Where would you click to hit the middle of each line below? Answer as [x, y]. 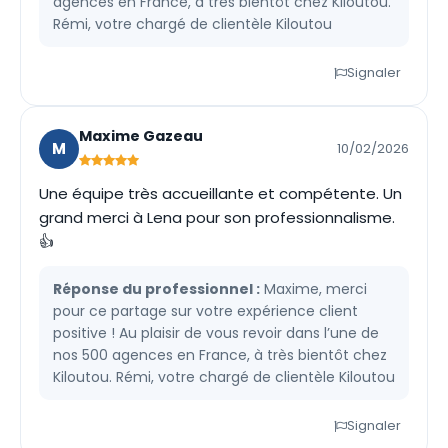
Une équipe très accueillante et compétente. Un [220, 193]
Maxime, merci [313, 289]
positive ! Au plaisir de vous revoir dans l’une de [216, 333]
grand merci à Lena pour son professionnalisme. [217, 217]
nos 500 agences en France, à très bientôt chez [220, 355]
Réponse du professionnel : [156, 289]
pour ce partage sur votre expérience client [205, 311]
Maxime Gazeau [141, 136]
